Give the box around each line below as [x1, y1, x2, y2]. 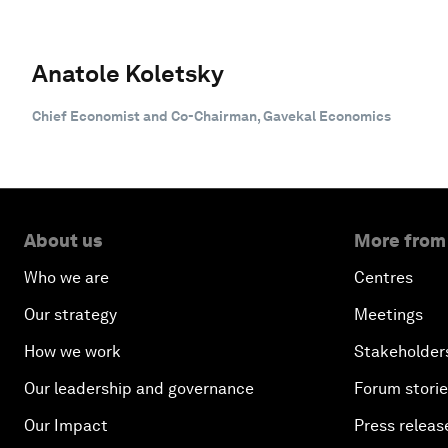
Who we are [24, 267, 109, 287]
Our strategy [24, 304, 117, 324]
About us [24, 229, 102, 251]
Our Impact [24, 415, 108, 435]
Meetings [354, 304, 423, 324]
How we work [24, 341, 121, 361]
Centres [354, 267, 413, 287]
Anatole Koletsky [32, 58, 224, 88]
